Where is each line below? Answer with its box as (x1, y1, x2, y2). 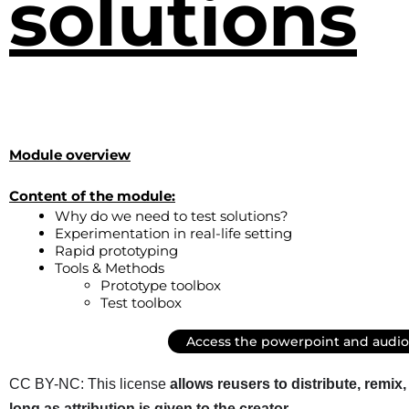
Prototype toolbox (100, 276, 221, 294)
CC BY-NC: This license (9, 375, 170, 392)
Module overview (9, 145, 131, 163)
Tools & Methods (55, 258, 164, 277)
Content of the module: (9, 186, 175, 204)
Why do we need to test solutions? (55, 206, 288, 225)
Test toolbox (100, 293, 182, 311)
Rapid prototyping (55, 241, 178, 259)
